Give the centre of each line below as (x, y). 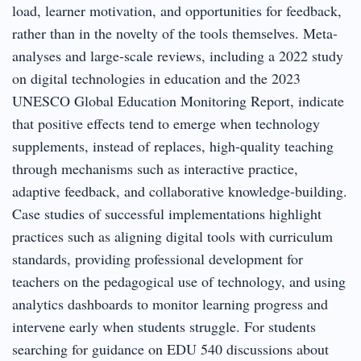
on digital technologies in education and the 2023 (156, 78)
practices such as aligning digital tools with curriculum (172, 236)
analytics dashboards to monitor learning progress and (170, 303)
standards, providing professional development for (158, 258)
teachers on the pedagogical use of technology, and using (179, 281)
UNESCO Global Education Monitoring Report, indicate (178, 100)
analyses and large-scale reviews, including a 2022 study (178, 55)
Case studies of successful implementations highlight (167, 213)
